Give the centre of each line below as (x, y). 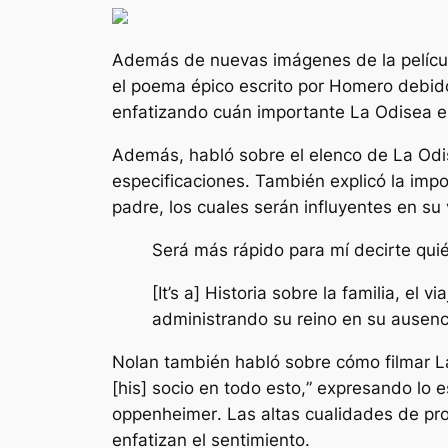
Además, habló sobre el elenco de (252, 155)
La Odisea (393, 112)
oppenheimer (164, 413)
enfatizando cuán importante (231, 112)
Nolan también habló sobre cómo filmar (273, 361)
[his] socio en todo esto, (209, 387)
